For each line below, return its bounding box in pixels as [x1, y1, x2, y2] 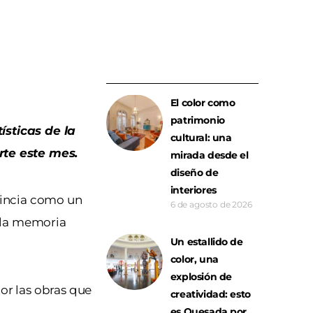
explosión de [170, 270, 232, 284]
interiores [170, 184, 217, 197]
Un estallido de [170, 235, 243, 249]
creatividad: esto [170, 288, 251, 301]
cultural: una [170, 131, 232, 145]
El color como [170, 96, 235, 110]
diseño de [170, 166, 219, 180]
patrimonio [170, 114, 225, 127]
